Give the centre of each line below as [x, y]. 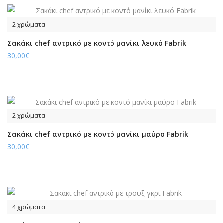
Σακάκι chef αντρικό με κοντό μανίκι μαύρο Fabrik [98, 134]
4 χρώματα [29, 207]
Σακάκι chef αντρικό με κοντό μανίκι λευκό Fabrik [97, 43]
